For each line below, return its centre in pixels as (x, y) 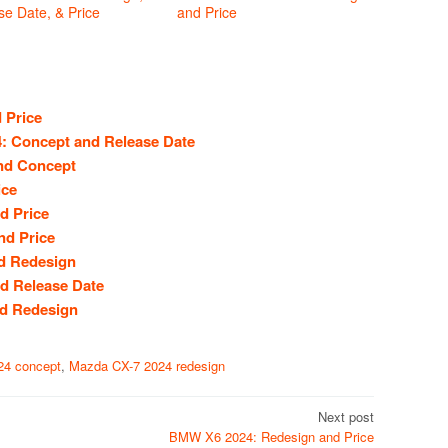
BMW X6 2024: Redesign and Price (271, 436)
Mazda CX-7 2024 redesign (147, 366)
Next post (346, 416)
